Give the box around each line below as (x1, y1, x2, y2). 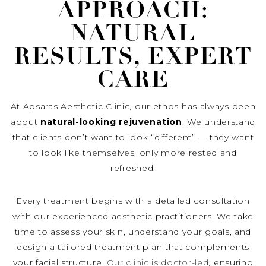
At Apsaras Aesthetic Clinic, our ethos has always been (10, 101, 256, 112)
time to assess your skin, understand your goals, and (14, 226, 252, 237)
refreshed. (110, 163, 156, 174)
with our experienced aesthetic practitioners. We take (12, 211, 254, 222)
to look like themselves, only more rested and (29, 147, 237, 159)
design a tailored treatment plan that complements (16, 242, 250, 253)
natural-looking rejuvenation (40, 116, 182, 128)
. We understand (182, 116, 256, 128)
